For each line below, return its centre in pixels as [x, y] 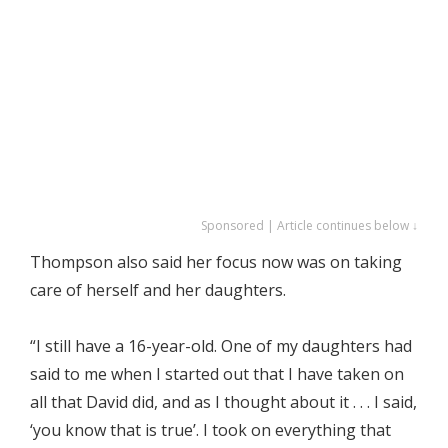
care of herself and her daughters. [158, 290]
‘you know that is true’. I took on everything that [210, 430]
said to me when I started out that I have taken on [217, 374]
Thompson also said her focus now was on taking [216, 262]
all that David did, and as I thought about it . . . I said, [223, 402]
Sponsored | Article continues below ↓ [309, 225]
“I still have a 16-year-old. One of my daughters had [221, 346]
